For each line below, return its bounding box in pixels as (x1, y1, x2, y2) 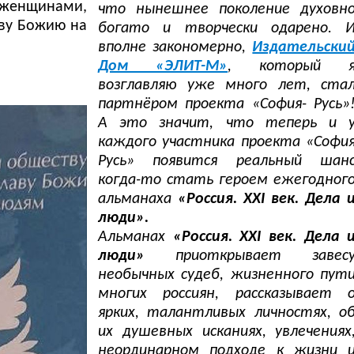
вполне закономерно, (98, 40, 253, 56)
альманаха (98, 191, 179, 208)
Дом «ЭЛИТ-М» (98, 58, 228, 75)
